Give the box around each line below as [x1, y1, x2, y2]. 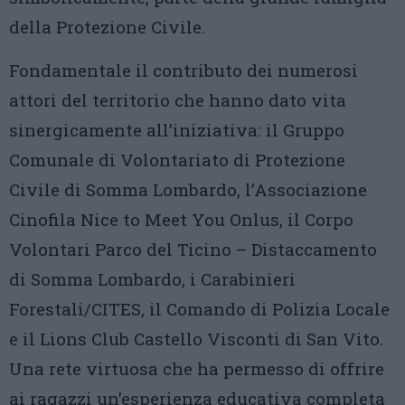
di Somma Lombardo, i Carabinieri [9, 268, 296, 291]
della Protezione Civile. [9, 15, 205, 39]
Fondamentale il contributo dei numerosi [9, 59, 358, 82]
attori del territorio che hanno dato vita [9, 89, 346, 112]
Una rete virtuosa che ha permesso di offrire [9, 357, 384, 381]
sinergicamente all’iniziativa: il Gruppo [9, 118, 344, 142]
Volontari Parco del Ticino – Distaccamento [9, 238, 377, 261]
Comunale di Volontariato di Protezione [9, 148, 345, 172]
